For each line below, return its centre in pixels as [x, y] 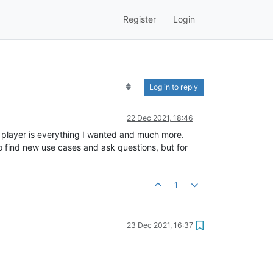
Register [140, 19]
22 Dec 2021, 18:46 [160, 118]
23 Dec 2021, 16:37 [160, 225]
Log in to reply [174, 87]
